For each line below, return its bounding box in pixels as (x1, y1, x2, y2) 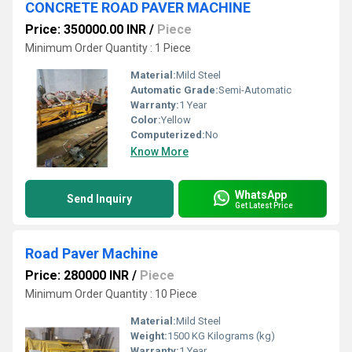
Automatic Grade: (130, 84, 218, 96)
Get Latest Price (235, 200, 293, 210)
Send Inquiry (67, 192, 132, 205)
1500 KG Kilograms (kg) (167, 330, 275, 342)
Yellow (161, 114, 191, 126)
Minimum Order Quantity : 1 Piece (25, 42, 191, 54)
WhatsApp (235, 188, 287, 201)
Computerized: (130, 129, 205, 141)
